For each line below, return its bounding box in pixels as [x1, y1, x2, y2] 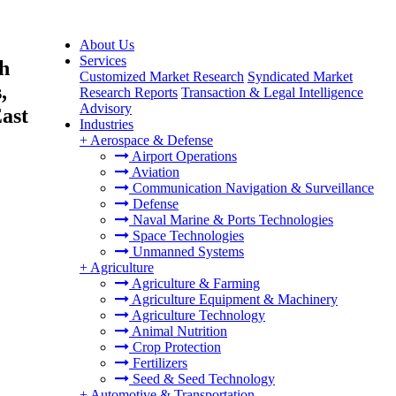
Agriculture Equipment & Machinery [129, 292, 338, 307]
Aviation [129, 164, 179, 179]
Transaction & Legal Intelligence [181, 85, 363, 100]
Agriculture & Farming [129, 276, 260, 291]
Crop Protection [129, 339, 221, 354]
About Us [80, 37, 134, 52]
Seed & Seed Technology [129, 371, 275, 386]
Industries [80, 117, 133, 132]
